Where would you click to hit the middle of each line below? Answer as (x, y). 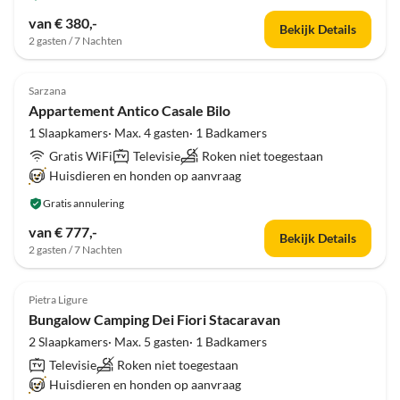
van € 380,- (63, 23)
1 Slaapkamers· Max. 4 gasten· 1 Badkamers (148, 133)
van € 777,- (63, 232)
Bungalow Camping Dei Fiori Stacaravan (154, 319)
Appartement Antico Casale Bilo (129, 110)
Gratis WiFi (81, 156)
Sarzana (47, 91)
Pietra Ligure (58, 300)
